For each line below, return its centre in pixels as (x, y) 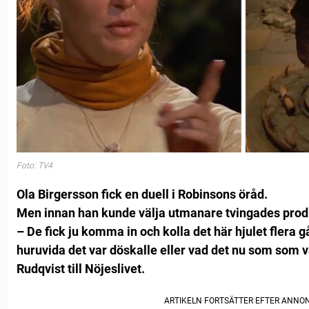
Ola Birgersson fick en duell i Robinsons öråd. (142, 195)
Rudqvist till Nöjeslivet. (81, 269)
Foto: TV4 (34, 165)
